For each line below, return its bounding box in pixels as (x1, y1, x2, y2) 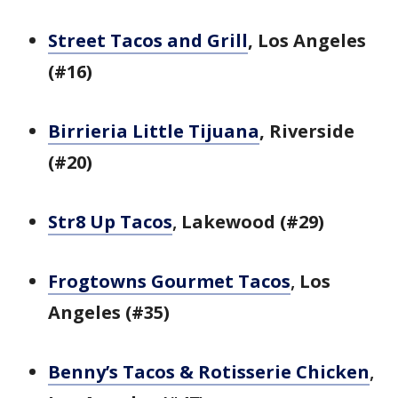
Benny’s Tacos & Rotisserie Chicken (48, 360, 370, 384)
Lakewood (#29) (181, 210, 324, 234)
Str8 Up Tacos (48, 210, 172, 234)
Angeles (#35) (48, 300, 170, 324)
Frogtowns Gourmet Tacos (48, 269, 291, 293)
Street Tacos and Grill (48, 28, 248, 52)
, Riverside (259, 119, 354, 143)
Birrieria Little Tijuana (48, 119, 259, 143)
